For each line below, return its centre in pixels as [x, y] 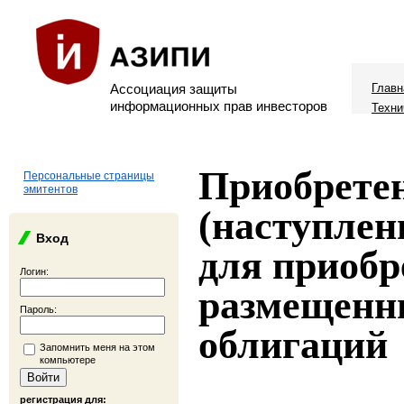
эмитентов [50, 189]
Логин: [34, 271]
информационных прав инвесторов [219, 106]
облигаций [293, 345]
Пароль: [38, 309]
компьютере [68, 360]
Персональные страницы [89, 176]
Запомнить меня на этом [97, 347]
